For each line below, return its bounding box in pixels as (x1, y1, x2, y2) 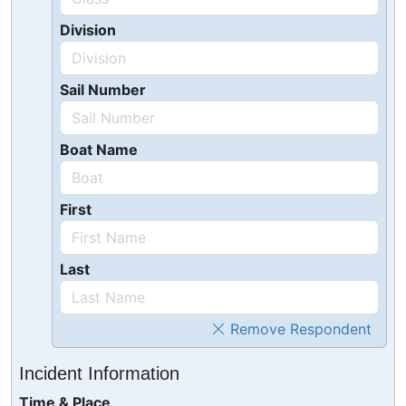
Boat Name (59, 140, 138, 159)
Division (59, 21, 116, 39)
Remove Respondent (225, 320, 372, 338)
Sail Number (59, 81, 146, 99)
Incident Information (19, 363, 179, 383)
